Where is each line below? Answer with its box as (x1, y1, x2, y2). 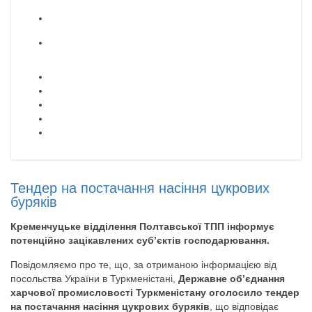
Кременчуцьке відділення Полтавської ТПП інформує (10, 220, 274, 232)
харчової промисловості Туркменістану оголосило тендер (10, 286, 299, 298)
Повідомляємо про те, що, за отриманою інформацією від (10, 258, 276, 270)
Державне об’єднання (178, 272, 285, 284)
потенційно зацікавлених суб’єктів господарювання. (10, 234, 270, 246)
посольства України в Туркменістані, (10, 272, 178, 284)
